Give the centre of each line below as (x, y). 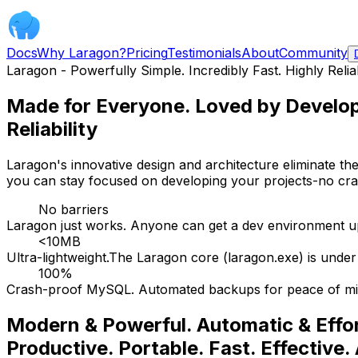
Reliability (52, 129)
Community (313, 53)
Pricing (147, 53)
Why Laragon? (82, 53)
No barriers (74, 209)
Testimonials (204, 53)
